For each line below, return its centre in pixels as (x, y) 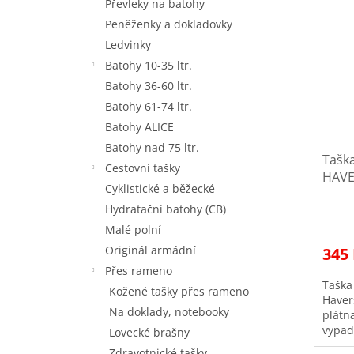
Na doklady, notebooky (169, 311)
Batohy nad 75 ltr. (152, 147)
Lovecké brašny (149, 332)
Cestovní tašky (143, 168)
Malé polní (133, 229)
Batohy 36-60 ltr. (149, 85)
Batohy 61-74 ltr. (149, 106)
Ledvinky (128, 44)
